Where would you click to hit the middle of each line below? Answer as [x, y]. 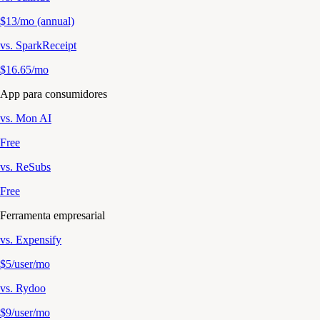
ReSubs [33, 166]
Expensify [39, 239]
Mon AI [34, 118]
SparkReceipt [46, 45]
